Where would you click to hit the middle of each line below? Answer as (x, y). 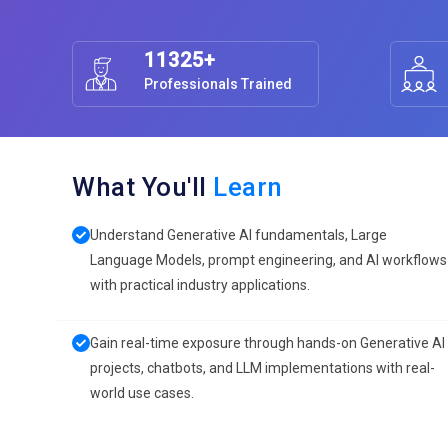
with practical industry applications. (200, 285)
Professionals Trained (218, 84)
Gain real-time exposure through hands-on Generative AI (267, 343)
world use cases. (142, 393)
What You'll (142, 187)
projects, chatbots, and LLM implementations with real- (262, 368)
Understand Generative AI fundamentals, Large (238, 235)
